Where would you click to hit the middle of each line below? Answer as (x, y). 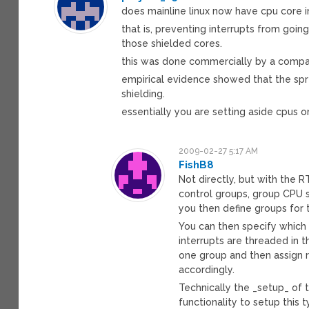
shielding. (143, 93)
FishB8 (197, 165)
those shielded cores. (172, 43)
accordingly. (207, 269)
